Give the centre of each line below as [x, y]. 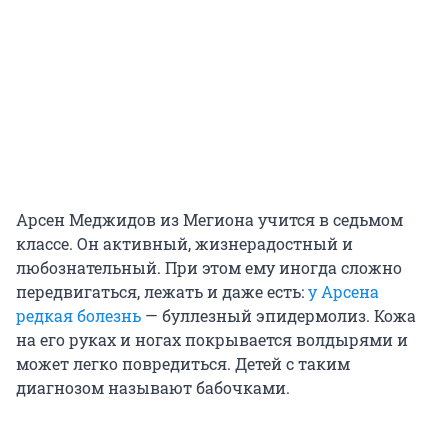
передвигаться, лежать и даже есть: [162, 292]
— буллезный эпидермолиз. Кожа [278, 316]
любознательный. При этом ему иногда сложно [209, 268]
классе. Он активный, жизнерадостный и [184, 244]
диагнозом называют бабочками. [153, 388]
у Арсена [343, 292]
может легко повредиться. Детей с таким [183, 364]
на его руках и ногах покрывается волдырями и [212, 340]
